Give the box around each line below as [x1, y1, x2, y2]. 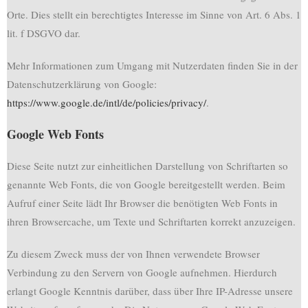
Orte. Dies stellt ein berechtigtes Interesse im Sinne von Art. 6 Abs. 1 [7, 8, 301, 21]
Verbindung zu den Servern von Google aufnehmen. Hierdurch [7, 265, 277, 279]
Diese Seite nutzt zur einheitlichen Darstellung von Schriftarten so [7, 159, 288, 173]
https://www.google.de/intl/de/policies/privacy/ [7, 96, 206, 109]
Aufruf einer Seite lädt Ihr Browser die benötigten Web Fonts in [7, 196, 278, 210]
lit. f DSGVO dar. [7, 26, 80, 40]
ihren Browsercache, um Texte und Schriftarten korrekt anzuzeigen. [7, 214, 296, 228]
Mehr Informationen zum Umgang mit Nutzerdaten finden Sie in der [7, 58, 298, 72]
